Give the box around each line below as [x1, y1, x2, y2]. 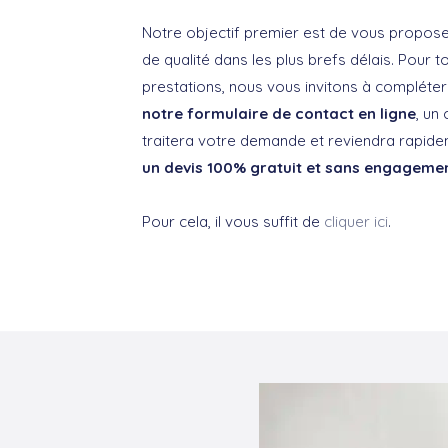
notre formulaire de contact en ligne [142, 104, 416, 123]
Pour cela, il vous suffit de [142, 212, 324, 231]
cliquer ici [324, 212, 388, 231]
